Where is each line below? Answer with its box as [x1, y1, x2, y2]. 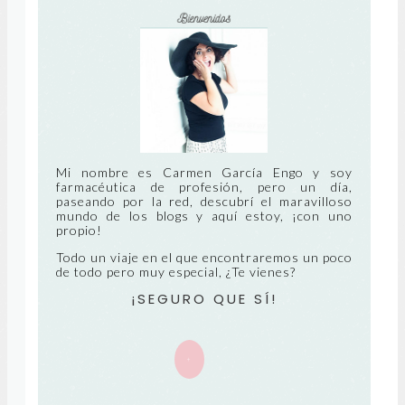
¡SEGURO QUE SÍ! [130, 289, 278, 309]
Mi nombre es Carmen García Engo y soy [55, 165, 353, 181]
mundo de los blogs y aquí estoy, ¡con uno [55, 208, 353, 224]
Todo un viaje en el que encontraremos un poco [55, 250, 353, 266]
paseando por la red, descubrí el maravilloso [55, 193, 353, 210]
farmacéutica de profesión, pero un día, [55, 179, 353, 195]
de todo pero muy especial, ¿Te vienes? [55, 264, 296, 280]
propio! [55, 222, 102, 239]
